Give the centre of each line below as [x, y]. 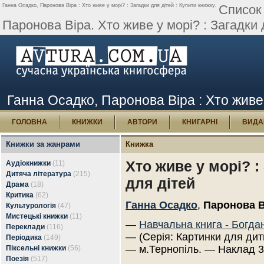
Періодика [24, 237]
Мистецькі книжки [37, 216]
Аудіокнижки [28, 163]
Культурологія [31, 206]
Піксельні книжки [36, 248]
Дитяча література [39, 174]
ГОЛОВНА [29, 122]
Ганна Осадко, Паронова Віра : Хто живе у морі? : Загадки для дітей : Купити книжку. [109, 5]
